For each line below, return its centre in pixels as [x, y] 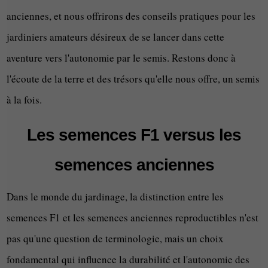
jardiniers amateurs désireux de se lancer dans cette [116, 37]
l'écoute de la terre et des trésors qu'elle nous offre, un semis [133, 79]
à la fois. [25, 100]
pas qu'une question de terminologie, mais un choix [115, 239]
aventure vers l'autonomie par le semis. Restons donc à [121, 58]
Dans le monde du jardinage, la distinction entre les [115, 197]
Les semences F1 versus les [134, 135]
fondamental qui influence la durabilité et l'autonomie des [128, 260]
